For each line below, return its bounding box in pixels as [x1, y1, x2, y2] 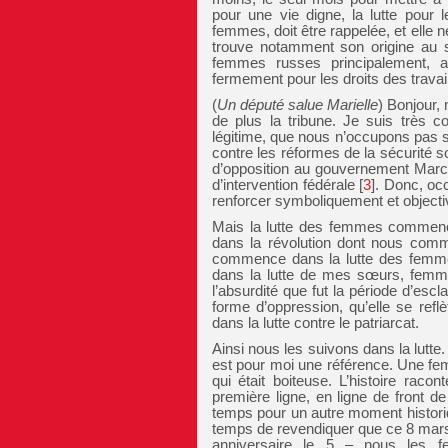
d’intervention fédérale [212, 176, 355, 193]
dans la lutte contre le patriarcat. [212, 314, 419, 331]
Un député [217, 96, 289, 113]
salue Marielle [288, 96, 379, 113]
